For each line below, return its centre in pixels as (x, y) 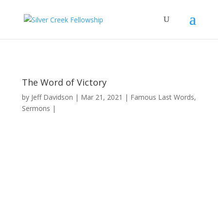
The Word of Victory (64, 82)
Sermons (36, 108)
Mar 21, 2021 (101, 97)
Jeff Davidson (52, 97)
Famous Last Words (162, 97)
